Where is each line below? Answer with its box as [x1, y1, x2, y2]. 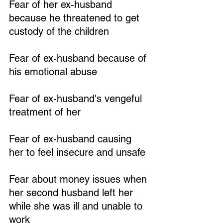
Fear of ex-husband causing [9, 133, 134, 145]
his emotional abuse [9, 66, 97, 78]
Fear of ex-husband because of [9, 52, 149, 64]
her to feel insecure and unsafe [9, 146, 145, 158]
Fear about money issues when [9, 173, 150, 185]
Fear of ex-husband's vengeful [9, 93, 145, 105]
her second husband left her [9, 187, 136, 199]
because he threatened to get [9, 12, 142, 24]
